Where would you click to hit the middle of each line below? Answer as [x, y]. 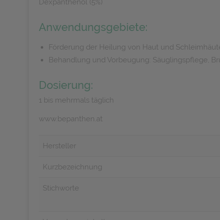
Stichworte [61, 188]
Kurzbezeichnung [72, 167]
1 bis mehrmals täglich [76, 100]
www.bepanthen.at [71, 119]
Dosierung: [66, 85]
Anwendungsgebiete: [93, 27]
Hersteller [59, 146]
